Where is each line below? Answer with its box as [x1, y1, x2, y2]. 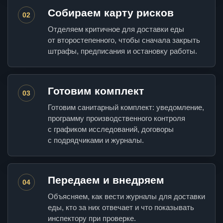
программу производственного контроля [48, 114, 185, 123]
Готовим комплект [48, 85, 144, 97]
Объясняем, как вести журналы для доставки [48, 192, 205, 201]
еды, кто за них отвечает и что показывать [48, 203, 194, 212]
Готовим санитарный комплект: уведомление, [48, 103, 204, 112]
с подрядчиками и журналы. [48, 136, 144, 145]
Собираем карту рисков [48, 7, 174, 19]
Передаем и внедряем [48, 174, 164, 186]
